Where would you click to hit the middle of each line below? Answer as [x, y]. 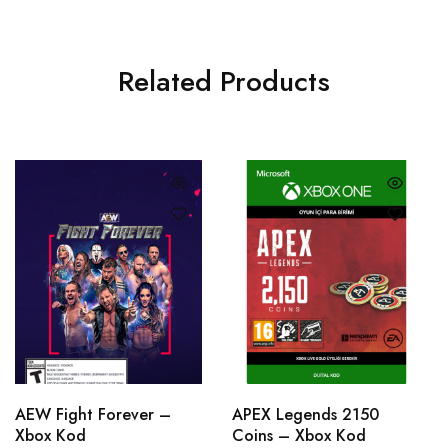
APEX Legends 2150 [305, 414]
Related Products [224, 81]
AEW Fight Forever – [93, 414]
